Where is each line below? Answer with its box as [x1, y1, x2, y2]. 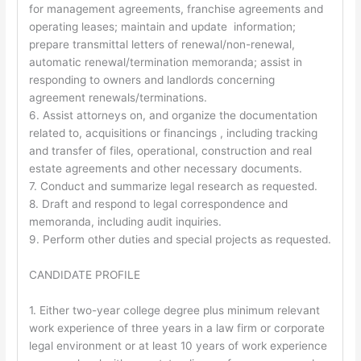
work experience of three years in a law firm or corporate [28, 321, 325, 334]
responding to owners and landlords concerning [28, 73, 275, 87]
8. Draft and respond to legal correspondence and [28, 197, 288, 211]
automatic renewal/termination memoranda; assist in [28, 56, 302, 69]
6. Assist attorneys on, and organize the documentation [28, 109, 317, 122]
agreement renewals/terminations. [28, 91, 207, 105]
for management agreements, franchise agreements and [28, 2, 323, 16]
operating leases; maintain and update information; [28, 20, 296, 34]
